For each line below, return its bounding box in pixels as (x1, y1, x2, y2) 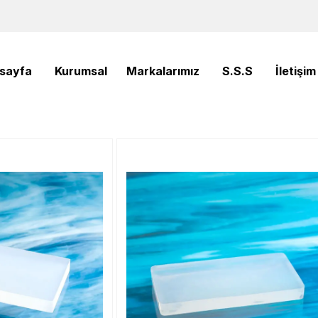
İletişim (275, 63, 317, 78)
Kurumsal (55, 63, 108, 78)
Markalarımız (126, 63, 200, 78)
